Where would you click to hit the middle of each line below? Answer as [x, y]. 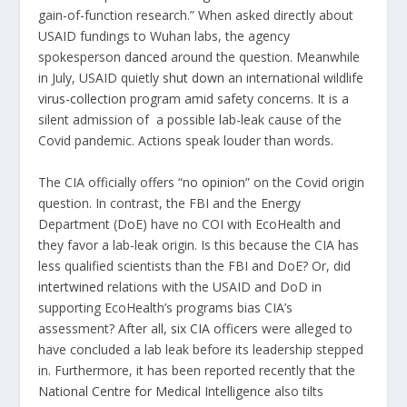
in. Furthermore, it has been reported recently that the [197, 370]
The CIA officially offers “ [111, 182]
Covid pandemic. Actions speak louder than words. [186, 141]
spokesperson [82, 57]
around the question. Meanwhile [264, 57]
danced [146, 57]
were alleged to [306, 328]
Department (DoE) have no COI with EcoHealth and [190, 223]
